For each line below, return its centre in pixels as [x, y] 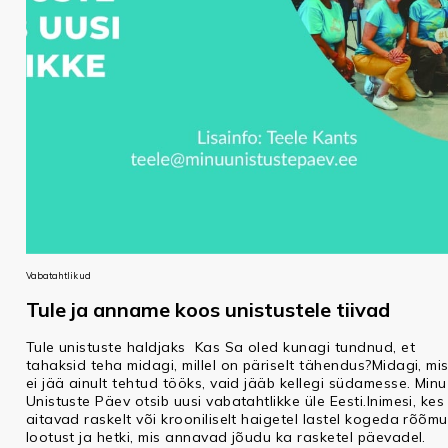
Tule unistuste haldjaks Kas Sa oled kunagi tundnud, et [220, 347]
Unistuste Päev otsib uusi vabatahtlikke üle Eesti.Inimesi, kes [235, 401]
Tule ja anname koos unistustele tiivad [207, 310]
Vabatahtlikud [58, 276]
